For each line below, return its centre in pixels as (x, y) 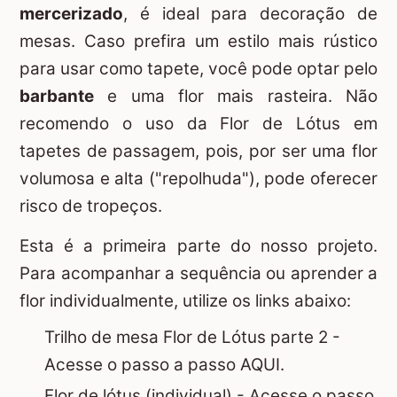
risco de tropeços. (91, 206)
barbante (57, 96)
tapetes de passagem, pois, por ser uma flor (198, 151)
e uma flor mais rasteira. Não (236, 96)
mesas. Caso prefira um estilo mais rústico (198, 41)
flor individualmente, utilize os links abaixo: (185, 301)
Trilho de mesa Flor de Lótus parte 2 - (193, 337)
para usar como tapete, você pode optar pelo (198, 68)
